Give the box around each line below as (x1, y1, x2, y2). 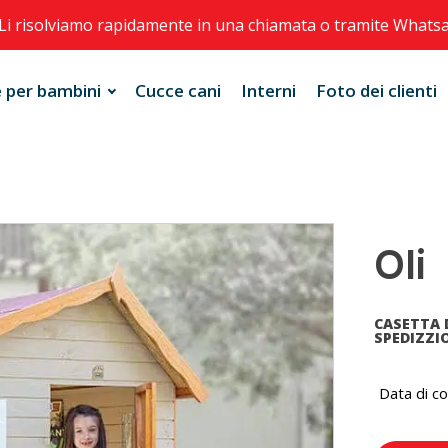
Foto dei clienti (316, 78, 438, 102)
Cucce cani (135, 78, 222, 102)
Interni (241, 78, 297, 102)
